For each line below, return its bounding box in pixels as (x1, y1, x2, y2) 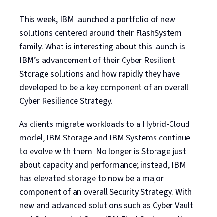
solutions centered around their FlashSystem (19, 27, 182, 39)
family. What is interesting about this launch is (19, 40, 185, 53)
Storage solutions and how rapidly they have (19, 67, 180, 80)
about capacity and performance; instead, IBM (19, 158, 186, 171)
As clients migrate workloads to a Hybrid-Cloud (19, 118, 190, 130)
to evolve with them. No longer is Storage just (19, 145, 186, 157)
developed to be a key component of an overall (19, 81, 188, 93)
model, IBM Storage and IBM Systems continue (19, 131, 190, 144)
